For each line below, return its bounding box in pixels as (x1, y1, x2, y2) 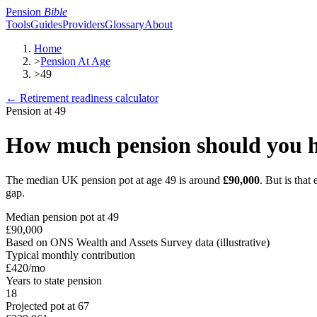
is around (176, 173, 220, 186)
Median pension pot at (6, 210, 108, 223)
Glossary (105, 18, 144, 30)
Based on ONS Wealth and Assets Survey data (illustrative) (6, 236, 270, 248)
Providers (62, 18, 105, 30)
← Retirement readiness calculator (6, 92, 158, 104)
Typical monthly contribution (6, 248, 135, 261)
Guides (30, 18, 62, 30)
